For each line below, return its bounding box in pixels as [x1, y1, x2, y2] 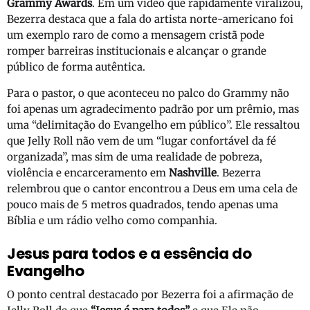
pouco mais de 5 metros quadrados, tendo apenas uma [7, 198, 278, 212]
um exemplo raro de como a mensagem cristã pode [7, 28, 264, 42]
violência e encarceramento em [7, 166, 169, 180]
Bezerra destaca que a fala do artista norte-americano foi [7, 12, 293, 26]
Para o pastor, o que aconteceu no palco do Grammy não [7, 86, 289, 100]
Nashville [169, 166, 217, 180]
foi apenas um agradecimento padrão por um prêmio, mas [7, 102, 299, 116]
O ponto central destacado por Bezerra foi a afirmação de [7, 288, 293, 302]
